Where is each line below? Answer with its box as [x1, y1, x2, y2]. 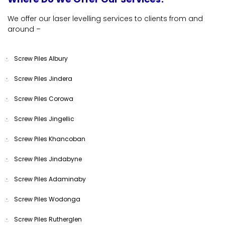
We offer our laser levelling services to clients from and [8, 13, 203, 24]
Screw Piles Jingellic [14, 114, 74, 123]
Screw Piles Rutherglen [14, 214, 82, 223]
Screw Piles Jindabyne [14, 154, 82, 163]
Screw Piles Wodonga [14, 194, 80, 203]
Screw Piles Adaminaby [14, 174, 86, 183]
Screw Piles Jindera [14, 74, 72, 83]
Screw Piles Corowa [14, 94, 73, 103]
